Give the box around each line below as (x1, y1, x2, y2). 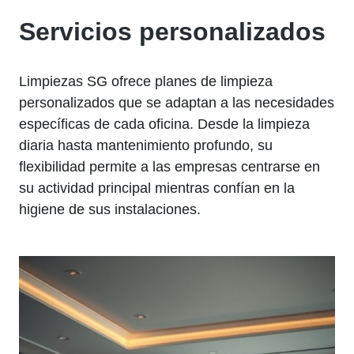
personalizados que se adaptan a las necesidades (19, 95, 334, 111)
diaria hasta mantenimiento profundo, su (19, 137, 273, 153)
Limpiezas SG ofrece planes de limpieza (19, 73, 273, 89)
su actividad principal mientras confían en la (19, 180, 295, 196)
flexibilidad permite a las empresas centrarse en (19, 159, 320, 175)
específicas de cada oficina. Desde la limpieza (19, 116, 310, 132)
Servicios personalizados (19, 17, 326, 46)
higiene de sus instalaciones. (19, 201, 201, 217)
